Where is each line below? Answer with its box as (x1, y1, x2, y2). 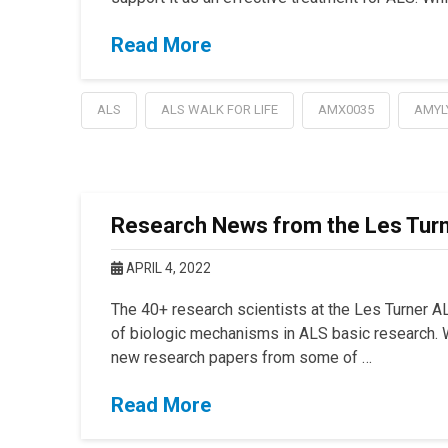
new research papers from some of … (110, 347, 372, 367)
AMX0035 (317, 101, 374, 117)
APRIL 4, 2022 (122, 259, 211, 276)
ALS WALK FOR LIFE (160, 101, 278, 117)
